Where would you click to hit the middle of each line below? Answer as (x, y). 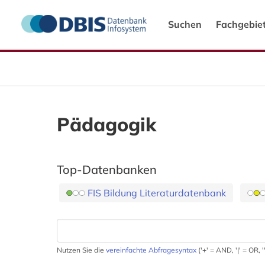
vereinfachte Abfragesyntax (151, 250)
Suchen (185, 25)
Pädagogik (106, 125)
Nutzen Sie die (81, 250)
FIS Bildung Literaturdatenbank (157, 193)
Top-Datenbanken (107, 170)
